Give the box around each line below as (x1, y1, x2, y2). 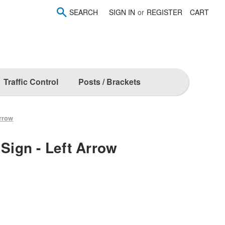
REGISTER (147, 7, 183, 17)
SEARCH (69, 7, 98, 17)
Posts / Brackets (78, 75, 141, 87)
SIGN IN (109, 7, 136, 17)
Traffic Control (3, 75, 58, 87)
